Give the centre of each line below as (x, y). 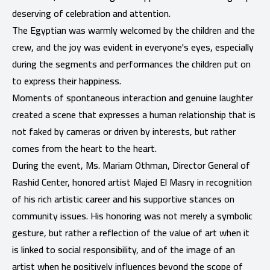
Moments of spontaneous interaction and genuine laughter (133, 97)
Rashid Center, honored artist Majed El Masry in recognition (132, 182)
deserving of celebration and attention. (91, 13)
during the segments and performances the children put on (131, 64)
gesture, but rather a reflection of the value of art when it (131, 232)
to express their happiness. (67, 80)
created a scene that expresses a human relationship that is (134, 114)
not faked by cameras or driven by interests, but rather (124, 131)
